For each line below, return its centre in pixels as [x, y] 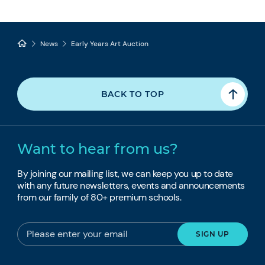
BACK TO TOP [132, 94]
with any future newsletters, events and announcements [131, 185]
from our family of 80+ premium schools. [99, 197]
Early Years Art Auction [110, 43]
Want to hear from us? [98, 148]
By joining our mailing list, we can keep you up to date [125, 173]
